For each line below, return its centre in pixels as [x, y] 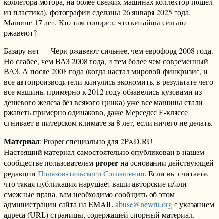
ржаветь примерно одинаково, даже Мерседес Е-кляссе [96, 112]
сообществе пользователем [50, 163]
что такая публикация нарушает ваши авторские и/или [95, 184]
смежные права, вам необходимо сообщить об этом [89, 194]
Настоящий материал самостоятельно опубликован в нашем [104, 152]
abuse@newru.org [144, 204]
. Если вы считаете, [176, 174]
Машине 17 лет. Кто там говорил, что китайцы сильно [95, 22]
